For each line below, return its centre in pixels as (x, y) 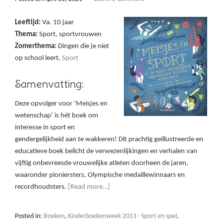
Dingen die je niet (83, 47)
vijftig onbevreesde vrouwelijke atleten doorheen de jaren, (102, 164)
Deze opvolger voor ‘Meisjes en (61, 104)
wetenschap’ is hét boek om (56, 116)
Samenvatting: (49, 84)
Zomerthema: (36, 47)
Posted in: (29, 217)
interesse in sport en (45, 128)
